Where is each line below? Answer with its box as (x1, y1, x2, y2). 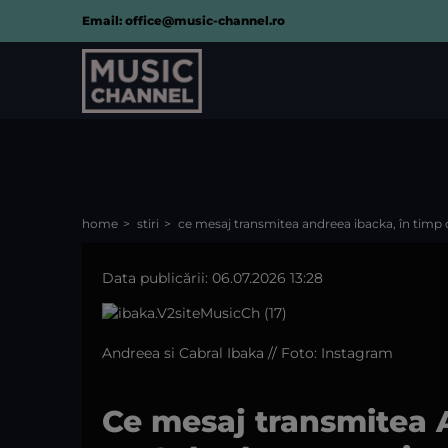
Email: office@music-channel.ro (82, 13, 285, 28)
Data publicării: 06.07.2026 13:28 (102, 269, 323, 287)
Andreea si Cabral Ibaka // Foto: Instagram (102, 344, 393, 362)
